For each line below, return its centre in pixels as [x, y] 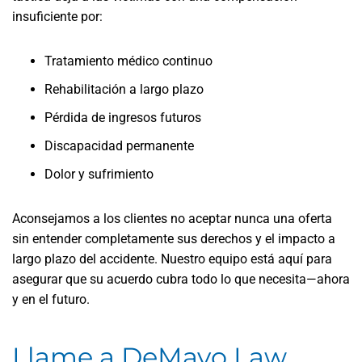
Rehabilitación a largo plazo [124, 89]
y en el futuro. [51, 299]
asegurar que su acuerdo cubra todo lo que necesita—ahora [181, 279]
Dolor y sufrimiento [99, 174]
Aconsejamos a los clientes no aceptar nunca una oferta [172, 219]
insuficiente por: [57, 17]
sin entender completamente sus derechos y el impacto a [174, 239]
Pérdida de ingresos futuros [123, 118]
